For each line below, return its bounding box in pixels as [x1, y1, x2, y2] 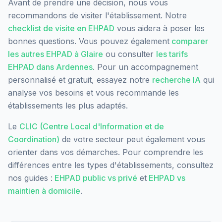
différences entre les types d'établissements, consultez [8, 160, 214, 170]
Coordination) [8, 134, 59, 145]
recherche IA [152, 75, 201, 85]
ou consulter [103, 49, 156, 59]
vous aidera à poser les [114, 23, 205, 34]
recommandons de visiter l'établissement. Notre [8, 10, 187, 21]
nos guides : [8, 173, 53, 183]
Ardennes [56, 62, 93, 72]
